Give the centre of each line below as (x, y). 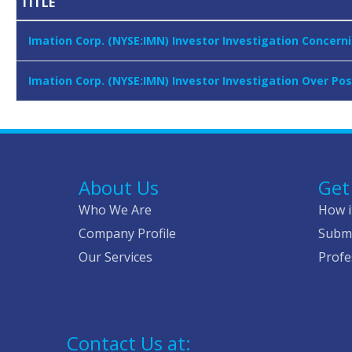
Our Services (115, 257)
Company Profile (127, 234)
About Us (119, 188)
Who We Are (115, 210)
